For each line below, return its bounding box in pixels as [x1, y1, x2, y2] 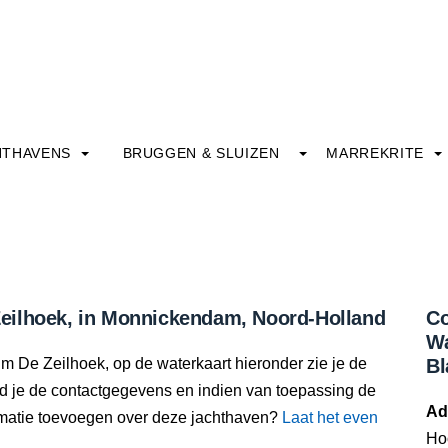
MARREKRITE [326, 145, 429, 161]
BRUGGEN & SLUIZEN [122, 145, 280, 161]
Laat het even [282, 409, 378, 426]
